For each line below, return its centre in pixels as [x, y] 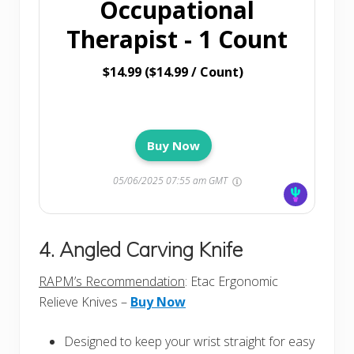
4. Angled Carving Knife [141, 250]
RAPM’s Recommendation [112, 282]
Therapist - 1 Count [177, 40]
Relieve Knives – [85, 302]
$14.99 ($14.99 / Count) [173, 72]
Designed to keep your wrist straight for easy [189, 342]
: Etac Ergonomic [232, 282]
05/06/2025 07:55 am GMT [171, 181]
